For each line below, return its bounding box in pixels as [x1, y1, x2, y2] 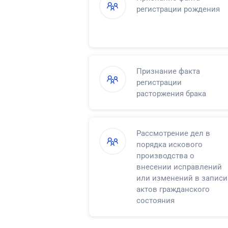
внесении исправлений [136, 162, 222, 172]
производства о [136, 151, 194, 160]
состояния [136, 195, 175, 205]
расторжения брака [136, 89, 206, 98]
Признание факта [136, 66, 200, 76]
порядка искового [136, 139, 203, 149]
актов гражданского [136, 184, 210, 194]
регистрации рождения [136, 4, 220, 14]
